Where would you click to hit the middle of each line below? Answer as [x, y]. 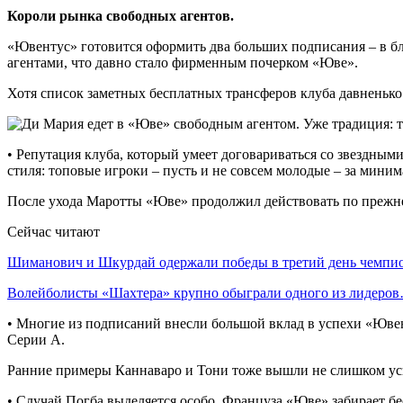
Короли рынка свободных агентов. [121, 15]
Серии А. [36, 339]
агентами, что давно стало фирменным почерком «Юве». [183, 62]
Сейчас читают [54, 231]
